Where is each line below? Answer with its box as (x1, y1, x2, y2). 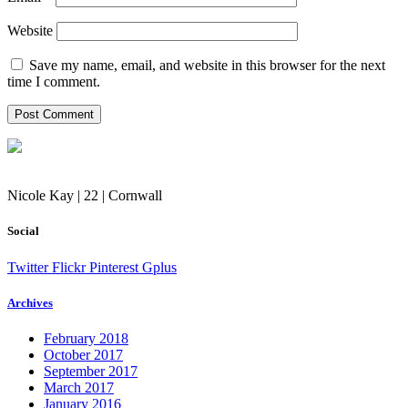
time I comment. (7, 74, 100, 90)
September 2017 (44, 362, 138, 379)
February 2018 (44, 330, 128, 346)
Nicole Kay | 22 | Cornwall (7, 188, 162, 204)
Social (7, 224, 39, 239)
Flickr (52, 259, 86, 275)
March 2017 (44, 379, 114, 395)
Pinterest (89, 259, 138, 275)
